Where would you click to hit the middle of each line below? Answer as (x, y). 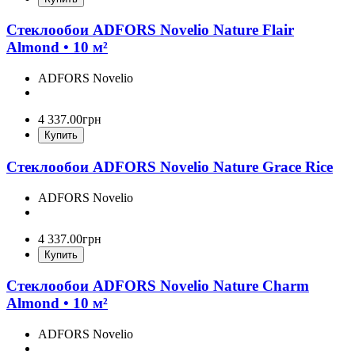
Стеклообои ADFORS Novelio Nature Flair (150, 30)
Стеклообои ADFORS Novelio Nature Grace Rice (170, 166)
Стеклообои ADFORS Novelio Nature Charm (158, 286)
